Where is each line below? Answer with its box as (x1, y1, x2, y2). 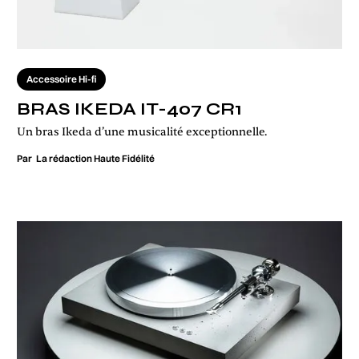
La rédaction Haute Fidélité (36, 152, 155, 165)
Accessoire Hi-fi (26, 73, 96, 86)
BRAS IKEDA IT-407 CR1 (17, 99, 242, 120)
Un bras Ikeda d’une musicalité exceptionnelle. (17, 125, 268, 139)
